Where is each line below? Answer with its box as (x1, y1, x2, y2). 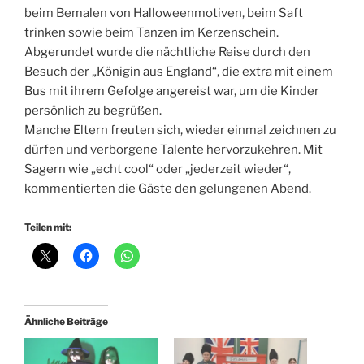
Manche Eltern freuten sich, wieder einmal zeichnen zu (24, 123, 336, 138)
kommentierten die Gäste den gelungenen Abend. (24, 181, 311, 197)
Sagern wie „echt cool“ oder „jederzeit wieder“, (24, 162, 291, 177)
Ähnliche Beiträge (24, 314, 108, 327)
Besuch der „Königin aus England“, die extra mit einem (24, 64, 333, 80)
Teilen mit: (24, 220, 71, 233)
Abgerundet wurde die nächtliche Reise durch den (24, 45, 310, 60)
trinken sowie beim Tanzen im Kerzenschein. (24, 25, 279, 41)
